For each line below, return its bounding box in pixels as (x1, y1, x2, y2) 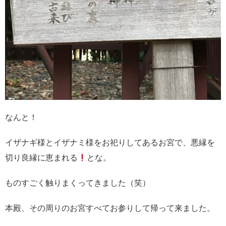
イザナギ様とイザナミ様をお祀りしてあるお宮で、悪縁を (5, 138, 215, 147)
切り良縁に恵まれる (5, 153, 78, 162)
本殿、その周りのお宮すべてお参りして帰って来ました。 (5, 204, 215, 213)
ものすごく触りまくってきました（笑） (5, 179, 150, 188)
